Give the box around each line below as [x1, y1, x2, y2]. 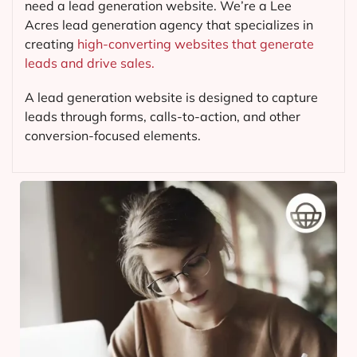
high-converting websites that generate [77, 36, 314, 53]
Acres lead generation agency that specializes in [25, 17, 313, 33]
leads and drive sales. [25, 55, 155, 72]
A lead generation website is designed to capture [25, 89, 318, 106]
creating [25, 36, 77, 53]
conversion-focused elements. [25, 127, 201, 144]
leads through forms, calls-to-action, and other [25, 108, 300, 125]
